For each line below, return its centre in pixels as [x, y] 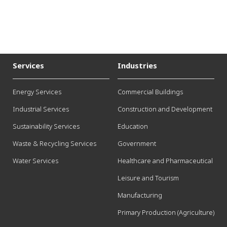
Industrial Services [41, 109]
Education [133, 126]
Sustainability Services [46, 126]
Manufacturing [140, 195]
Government [137, 144]
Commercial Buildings [150, 92]
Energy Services [37, 92]
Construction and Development [165, 109]
